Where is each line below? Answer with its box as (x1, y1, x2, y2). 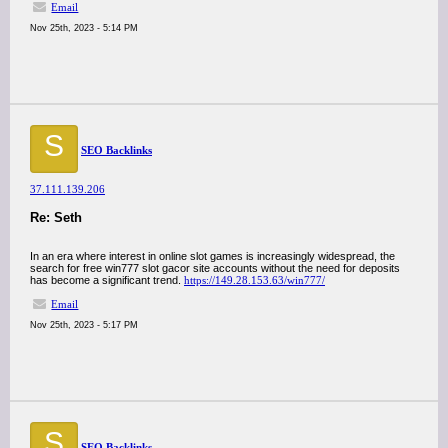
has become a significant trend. (30, 274, 184, 286)
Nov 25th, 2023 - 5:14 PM (30, 23, 138, 33)
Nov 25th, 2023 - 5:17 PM (30, 320, 138, 330)
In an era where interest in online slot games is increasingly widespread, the (30, 250, 395, 262)
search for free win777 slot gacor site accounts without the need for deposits (30, 262, 400, 274)
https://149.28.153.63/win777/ (184, 274, 325, 286)
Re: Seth (30, 210, 82, 225)
